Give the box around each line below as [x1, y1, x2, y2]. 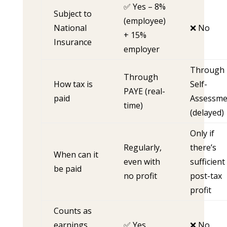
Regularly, [123, 142, 162, 153]
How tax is [53, 79, 93, 90]
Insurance [53, 36, 92, 48]
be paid [53, 163, 82, 174]
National [53, 22, 87, 33]
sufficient [190, 156, 225, 167]
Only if [190, 128, 214, 139]
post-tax [190, 170, 222, 181]
